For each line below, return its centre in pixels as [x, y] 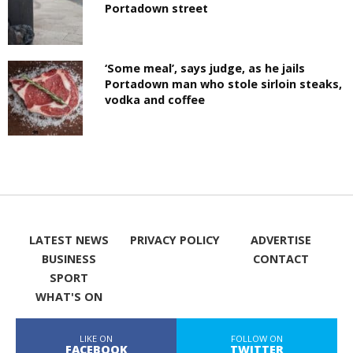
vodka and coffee [155, 99]
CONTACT [281, 258]
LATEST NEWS [69, 240]
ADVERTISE [281, 240]
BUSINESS [69, 258]
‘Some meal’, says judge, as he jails [205, 68]
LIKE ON [96, 338]
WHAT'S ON [69, 296]
